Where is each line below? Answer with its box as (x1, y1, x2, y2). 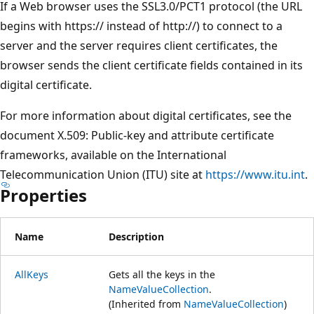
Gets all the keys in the (109, 267, 215, 281)
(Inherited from (109, 296, 184, 310)
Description (109, 229, 164, 243)
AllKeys (15, 267, 48, 281)
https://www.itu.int (205, 166, 305, 182)
